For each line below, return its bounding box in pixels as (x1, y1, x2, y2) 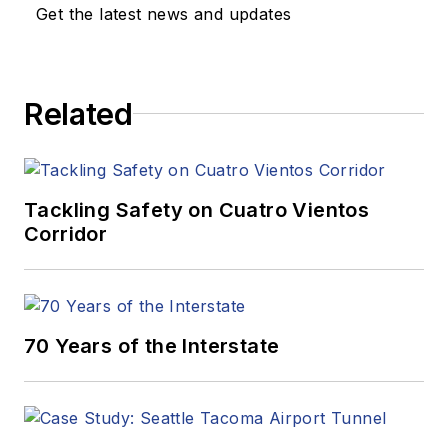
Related (24, 95, 133, 132)
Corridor (24, 221, 108, 246)
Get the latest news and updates (36, 3, 292, 24)
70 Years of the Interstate (24, 333, 280, 358)
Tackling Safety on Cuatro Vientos (24, 197, 370, 222)
